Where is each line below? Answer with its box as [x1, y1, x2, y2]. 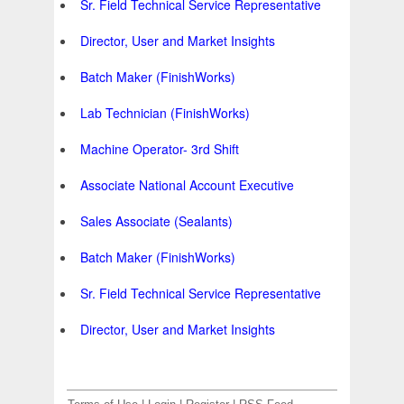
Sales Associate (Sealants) [80, 212, 233, 231]
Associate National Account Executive [80, 176, 294, 195]
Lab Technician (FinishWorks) [80, 104, 250, 123]
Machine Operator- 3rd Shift [80, 140, 239, 159]
